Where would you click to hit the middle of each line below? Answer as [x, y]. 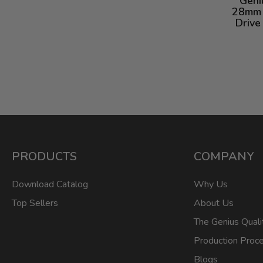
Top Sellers [35, 203]
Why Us [210, 184]
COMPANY [224, 156]
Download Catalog [50, 184]
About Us [213, 203]
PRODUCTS [44, 156]
